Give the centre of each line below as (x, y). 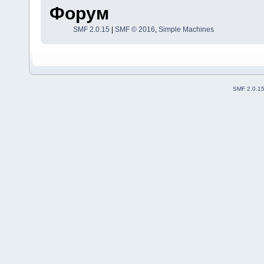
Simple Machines (186, 30)
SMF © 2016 (135, 30)
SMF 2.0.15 (91, 30)
